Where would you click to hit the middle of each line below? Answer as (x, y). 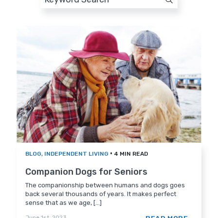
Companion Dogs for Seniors (87, 172)
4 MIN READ (131, 154)
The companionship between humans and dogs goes (105, 185)
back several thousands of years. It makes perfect (101, 194)
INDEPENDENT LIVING (77, 154)
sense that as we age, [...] (64, 203)
